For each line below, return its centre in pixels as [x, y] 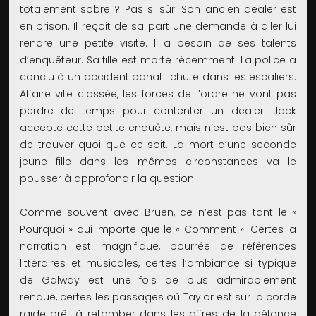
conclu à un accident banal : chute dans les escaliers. [158, 77]
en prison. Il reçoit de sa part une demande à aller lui [158, 26]
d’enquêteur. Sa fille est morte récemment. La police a [158, 60]
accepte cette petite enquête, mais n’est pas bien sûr [158, 128]
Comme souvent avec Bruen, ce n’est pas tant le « [158, 213]
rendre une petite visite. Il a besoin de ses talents [158, 43]
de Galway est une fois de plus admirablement [158, 280]
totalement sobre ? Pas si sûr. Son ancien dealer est [158, 10]
